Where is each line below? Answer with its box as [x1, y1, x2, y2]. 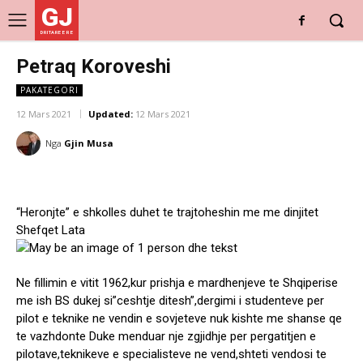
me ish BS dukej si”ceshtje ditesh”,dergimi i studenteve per [16, 293, 324, 309]
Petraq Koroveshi [16, 55, 171, 78]
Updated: [88, 108, 133, 121]
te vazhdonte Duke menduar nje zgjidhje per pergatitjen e [16, 329, 316, 344]
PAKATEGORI [20, 84, 79, 96]
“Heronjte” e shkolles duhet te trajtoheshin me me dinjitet [16, 205, 318, 220]
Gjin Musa [64, 137, 113, 150]
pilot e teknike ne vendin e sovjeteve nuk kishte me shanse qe [16, 311, 342, 327]
